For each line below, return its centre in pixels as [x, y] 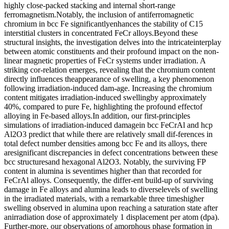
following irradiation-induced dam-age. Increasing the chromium [108, 88]
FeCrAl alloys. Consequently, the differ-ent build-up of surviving [109, 180]
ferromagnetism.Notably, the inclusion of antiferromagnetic [99, 14]
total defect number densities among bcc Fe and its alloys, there [106, 143]
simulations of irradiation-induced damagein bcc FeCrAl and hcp [108, 125]
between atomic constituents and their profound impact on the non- [111, 51]
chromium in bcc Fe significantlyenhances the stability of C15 [104, 24]
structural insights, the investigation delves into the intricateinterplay [113, 42]
